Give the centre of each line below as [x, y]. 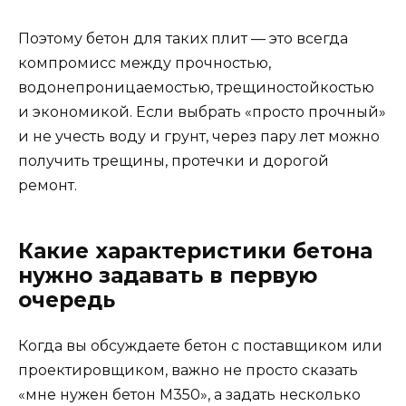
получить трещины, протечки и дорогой [174, 161]
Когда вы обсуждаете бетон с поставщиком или [200, 346]
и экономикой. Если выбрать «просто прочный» [202, 112]
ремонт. [48, 186]
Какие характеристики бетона [195, 251]
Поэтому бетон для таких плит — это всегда [183, 39]
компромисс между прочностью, [145, 63]
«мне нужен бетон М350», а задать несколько [189, 395]
